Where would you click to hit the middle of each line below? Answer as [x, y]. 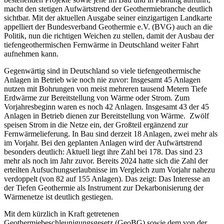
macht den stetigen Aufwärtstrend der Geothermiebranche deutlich [108, 8]
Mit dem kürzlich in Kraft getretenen [61, 213]
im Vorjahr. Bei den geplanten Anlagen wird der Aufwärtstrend [103, 142]
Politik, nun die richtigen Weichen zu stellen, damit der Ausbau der [109, 35]
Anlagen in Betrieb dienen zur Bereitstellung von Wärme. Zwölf [106, 115]
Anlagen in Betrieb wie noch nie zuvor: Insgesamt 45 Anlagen [102, 79]
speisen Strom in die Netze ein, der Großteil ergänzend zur [96, 124]
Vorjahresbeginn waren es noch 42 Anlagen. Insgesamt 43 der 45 [106, 106]
